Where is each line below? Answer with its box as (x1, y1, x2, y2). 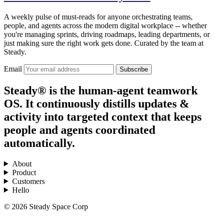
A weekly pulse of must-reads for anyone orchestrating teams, (4, 12, 193, 21)
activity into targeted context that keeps (4, 110, 201, 123)
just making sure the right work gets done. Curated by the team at (4, 38, 203, 47)
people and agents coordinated (4, 123, 155, 136)
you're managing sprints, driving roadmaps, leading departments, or (4, 30, 210, 38)
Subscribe (120, 65, 148, 73)
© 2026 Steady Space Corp (4, 202, 88, 211)
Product (12, 168, 36, 177)
